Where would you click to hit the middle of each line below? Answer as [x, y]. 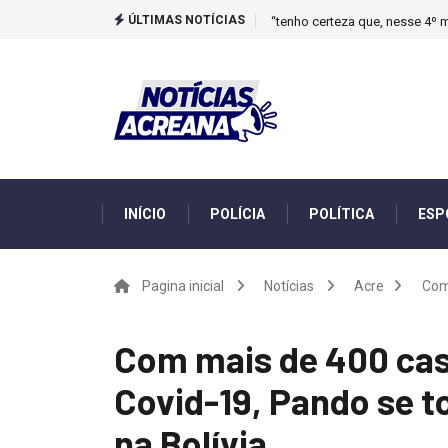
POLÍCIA [237, 214]
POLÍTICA [341, 214]
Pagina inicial [183, 286]
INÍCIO [145, 214]
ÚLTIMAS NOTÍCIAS [185, 20]
